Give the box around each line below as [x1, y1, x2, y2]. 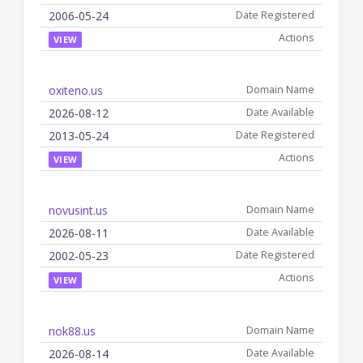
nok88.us [49, 322, 96, 339]
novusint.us [49, 203, 108, 219]
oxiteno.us [49, 83, 103, 98]
